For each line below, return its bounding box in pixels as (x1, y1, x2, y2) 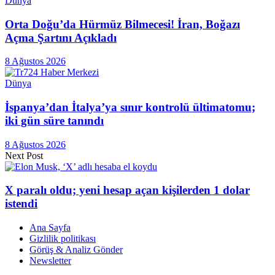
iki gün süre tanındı (5, 114, 104, 127)
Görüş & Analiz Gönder (29, 244, 123, 255)
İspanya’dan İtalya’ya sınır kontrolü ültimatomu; (5, 100, 255, 114)
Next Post (5, 150, 43, 161)
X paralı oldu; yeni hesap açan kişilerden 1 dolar (5, 184, 250, 197)
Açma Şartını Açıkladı (5, 31, 117, 44)
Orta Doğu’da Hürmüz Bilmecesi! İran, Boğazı (5, 17, 240, 31)
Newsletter (29, 255, 71, 266)
